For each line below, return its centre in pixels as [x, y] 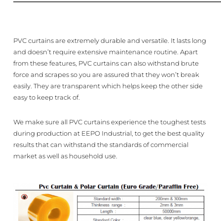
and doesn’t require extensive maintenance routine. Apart [105, 52]
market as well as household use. [65, 156]
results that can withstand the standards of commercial [101, 145]
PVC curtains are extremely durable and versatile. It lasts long [110, 41]
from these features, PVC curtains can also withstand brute [106, 63]
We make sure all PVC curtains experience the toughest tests [109, 122]
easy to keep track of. [46, 97]
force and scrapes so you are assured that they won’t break [106, 75]
